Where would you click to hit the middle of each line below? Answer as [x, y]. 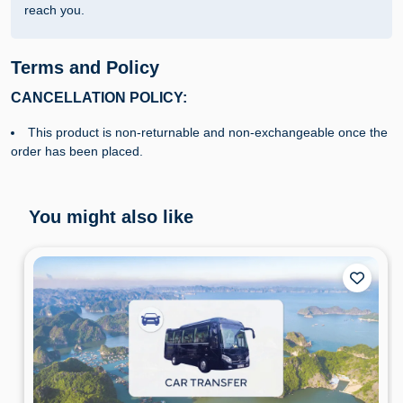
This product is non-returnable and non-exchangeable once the [208, 133]
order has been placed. [77, 152]
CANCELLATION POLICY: [99, 98]
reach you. [54, 10]
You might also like [111, 217]
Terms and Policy [85, 68]
